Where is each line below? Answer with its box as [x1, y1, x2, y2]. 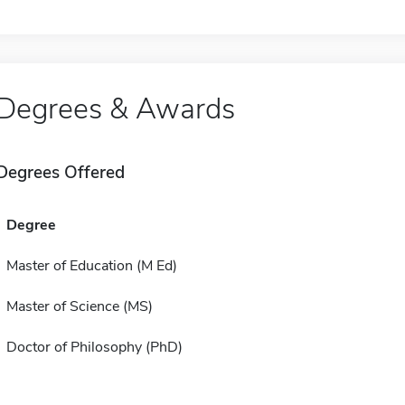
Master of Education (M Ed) [5, 256, 177, 276]
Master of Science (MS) [5, 297, 153, 316]
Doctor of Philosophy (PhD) [5, 337, 183, 357]
